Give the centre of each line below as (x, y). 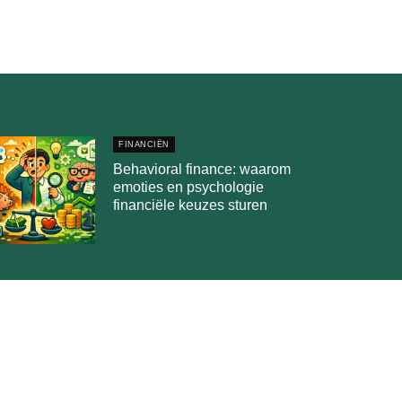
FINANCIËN (144, 144)
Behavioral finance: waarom (202, 169)
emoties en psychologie (188, 187)
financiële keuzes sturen (190, 205)
